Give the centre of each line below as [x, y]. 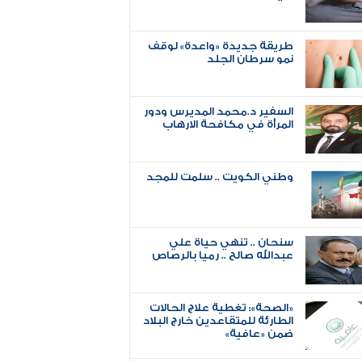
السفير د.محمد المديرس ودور [219, 111]
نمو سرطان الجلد [250, 59]
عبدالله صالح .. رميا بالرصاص [223, 255]
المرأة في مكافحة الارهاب [228, 124]
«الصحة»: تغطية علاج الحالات [222, 307]
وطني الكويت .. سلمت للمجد [220, 177]
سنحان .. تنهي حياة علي [232, 242]
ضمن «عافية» [260, 333]
